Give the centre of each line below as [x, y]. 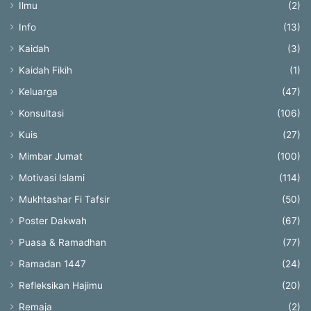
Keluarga [38, 91]
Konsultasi [41, 113]
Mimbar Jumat [51, 156]
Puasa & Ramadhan [62, 242]
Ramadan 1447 [52, 263]
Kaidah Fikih [45, 70]
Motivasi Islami [52, 177]
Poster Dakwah [53, 220]
